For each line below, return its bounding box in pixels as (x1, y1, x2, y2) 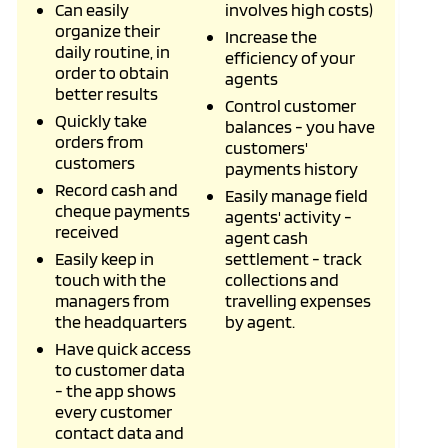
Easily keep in (55, 248, 154, 269)
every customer (55, 401, 172, 422)
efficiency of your (225, 47, 355, 68)
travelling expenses (225, 290, 371, 311)
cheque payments (55, 200, 190, 221)
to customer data (55, 359, 185, 380)
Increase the (225, 26, 317, 47)
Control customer (225, 95, 356, 116)
